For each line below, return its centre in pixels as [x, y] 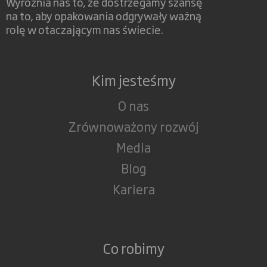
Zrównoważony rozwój [133, 126]
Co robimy [133, 248]
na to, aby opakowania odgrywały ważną [104, 15]
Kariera [133, 189]
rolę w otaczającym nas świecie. [85, 29]
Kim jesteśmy [133, 80]
